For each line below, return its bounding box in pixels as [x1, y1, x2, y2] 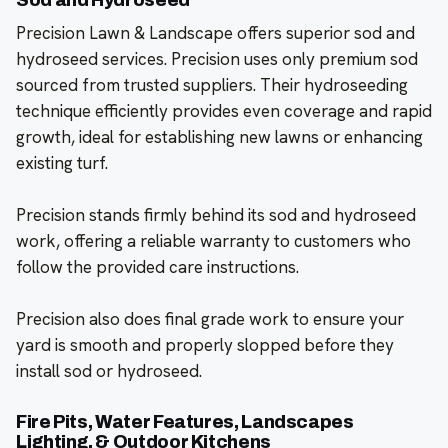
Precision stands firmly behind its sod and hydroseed [16, 204, 416, 227]
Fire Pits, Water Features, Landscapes [16, 412, 354, 433]
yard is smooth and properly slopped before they [16, 334, 394, 357]
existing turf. [16, 152, 108, 175]
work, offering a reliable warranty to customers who [16, 230, 411, 253]
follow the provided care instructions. [16, 256, 299, 279]
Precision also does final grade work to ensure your [16, 308, 404, 331]
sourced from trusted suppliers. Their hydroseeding [16, 74, 408, 97]
